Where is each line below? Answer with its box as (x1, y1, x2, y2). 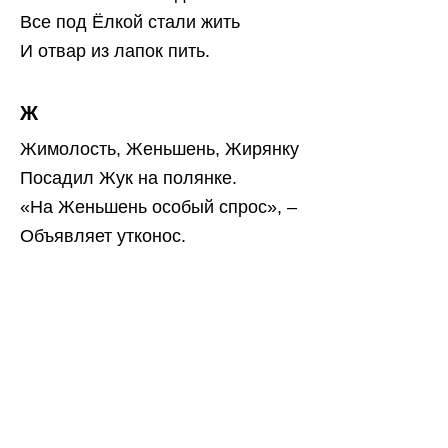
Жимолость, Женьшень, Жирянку (20, 139, 299, 160)
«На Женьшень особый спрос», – (20, 197, 297, 218)
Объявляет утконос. (20, 226, 186, 247)
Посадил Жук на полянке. (20, 168, 237, 189)
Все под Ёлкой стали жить (20, 12, 240, 33)
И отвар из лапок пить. (20, 41, 210, 62)
